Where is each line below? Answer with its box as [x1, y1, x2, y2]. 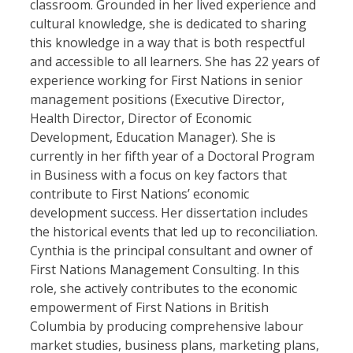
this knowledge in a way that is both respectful [30, 34, 306, 52]
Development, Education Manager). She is [30, 128, 277, 147]
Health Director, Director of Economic [30, 110, 252, 128]
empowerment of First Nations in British [30, 299, 269, 317]
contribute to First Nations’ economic [30, 185, 250, 203]
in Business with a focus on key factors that [30, 166, 288, 184]
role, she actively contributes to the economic [30, 280, 298, 298]
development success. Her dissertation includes [30, 204, 309, 222]
